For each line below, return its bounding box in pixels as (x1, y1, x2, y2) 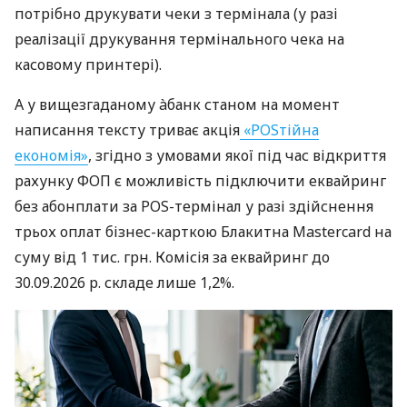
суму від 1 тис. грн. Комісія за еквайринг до (15, 247, 330, 268)
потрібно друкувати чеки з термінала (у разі (15, 4, 338, 25)
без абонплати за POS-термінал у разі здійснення (15, 196, 373, 217)
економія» (15, 145, 88, 166)
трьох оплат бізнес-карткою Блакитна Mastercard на (15, 222, 392, 243)
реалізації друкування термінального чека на (15, 29, 344, 50)
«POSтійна (240, 120, 319, 141)
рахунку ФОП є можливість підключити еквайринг (15, 171, 386, 192)
